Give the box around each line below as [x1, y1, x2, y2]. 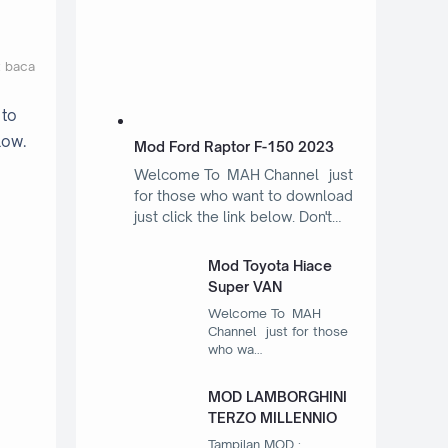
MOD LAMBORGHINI [208, 388, 348, 406]
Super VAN [208, 278, 283, 296]
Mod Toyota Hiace [208, 257, 333, 275]
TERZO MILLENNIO [208, 409, 338, 427]
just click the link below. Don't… [133, 208, 341, 226]
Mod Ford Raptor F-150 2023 [133, 138, 334, 156]
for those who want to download [133, 187, 353, 205]
